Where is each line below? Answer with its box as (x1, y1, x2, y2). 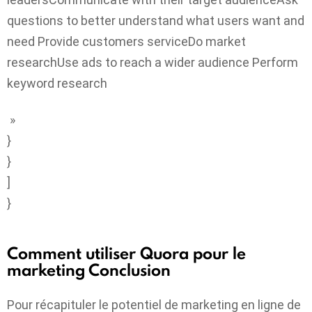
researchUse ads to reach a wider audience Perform (7, 54, 298, 70)
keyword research (7, 75, 107, 91)
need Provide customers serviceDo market (7, 33, 246, 49)
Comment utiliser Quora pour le (7, 242, 246, 265)
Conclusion (88, 258, 171, 282)
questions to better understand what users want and (7, 13, 304, 28)
